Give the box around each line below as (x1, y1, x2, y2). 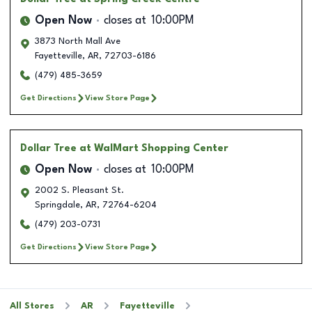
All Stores (10, 301, 54, 311)
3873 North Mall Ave (35, 36, 120, 46)
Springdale (35, 200, 80, 210)
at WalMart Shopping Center (79, 143, 228, 153)
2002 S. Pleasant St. (35, 185, 124, 195)
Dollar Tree (20, 143, 77, 153)
